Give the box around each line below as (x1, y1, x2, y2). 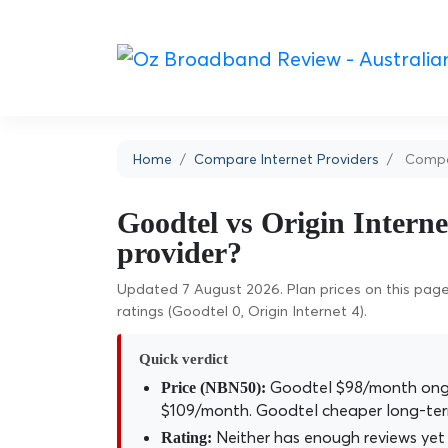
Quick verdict (139, 350, 228, 367)
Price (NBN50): (161, 379, 266, 396)
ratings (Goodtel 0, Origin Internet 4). (117, 302, 367, 320)
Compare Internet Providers (194, 150, 379, 168)
